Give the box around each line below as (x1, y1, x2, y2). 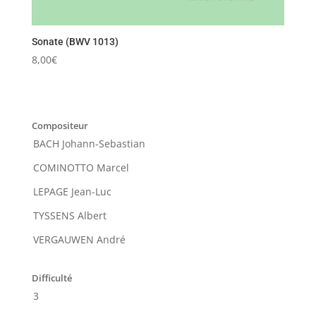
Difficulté (31, 272, 72, 285)
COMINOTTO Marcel (32, 161, 129, 175)
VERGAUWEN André (32, 233, 126, 247)
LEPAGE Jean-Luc (32, 185, 111, 199)
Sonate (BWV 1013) (31, 35, 119, 47)
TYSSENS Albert (32, 209, 107, 223)
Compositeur (31, 119, 88, 133)
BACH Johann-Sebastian (32, 137, 145, 151)
